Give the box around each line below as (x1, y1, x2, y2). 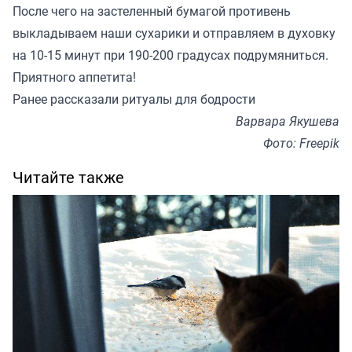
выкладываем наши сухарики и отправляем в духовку (13, 24, 335, 42)
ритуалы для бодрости (119, 90, 255, 108)
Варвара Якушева (236, 112, 339, 130)
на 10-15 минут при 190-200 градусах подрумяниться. (13, 46, 332, 64)
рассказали (50, 90, 119, 108)
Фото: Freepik (263, 134, 339, 152)
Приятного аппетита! (13, 68, 139, 86)
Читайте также (13, 167, 124, 189)
